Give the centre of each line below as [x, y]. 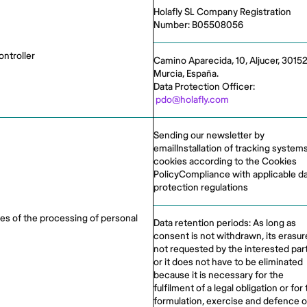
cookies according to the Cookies [225, 161]
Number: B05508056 [198, 25]
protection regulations [201, 187]
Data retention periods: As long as [225, 223]
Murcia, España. [186, 74]
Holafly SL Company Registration [222, 12]
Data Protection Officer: [204, 87]
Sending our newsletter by [209, 135]
